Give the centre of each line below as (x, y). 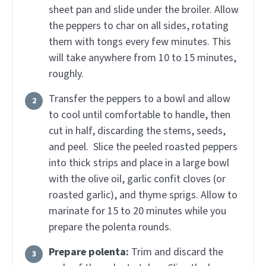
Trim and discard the (177, 252)
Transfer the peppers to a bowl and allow (140, 99)
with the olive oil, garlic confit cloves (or (137, 179)
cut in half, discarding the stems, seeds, (137, 131)
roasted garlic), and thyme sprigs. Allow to (143, 195)
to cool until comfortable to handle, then (140, 115)
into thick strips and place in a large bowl (139, 163)
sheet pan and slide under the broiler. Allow (144, 10)
